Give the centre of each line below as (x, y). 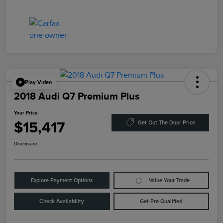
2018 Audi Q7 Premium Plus (77, 96)
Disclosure (26, 144)
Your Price (26, 113)
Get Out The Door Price (166, 122)
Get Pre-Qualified (161, 202)
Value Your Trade (169, 181)
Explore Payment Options (62, 181)
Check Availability (62, 202)
